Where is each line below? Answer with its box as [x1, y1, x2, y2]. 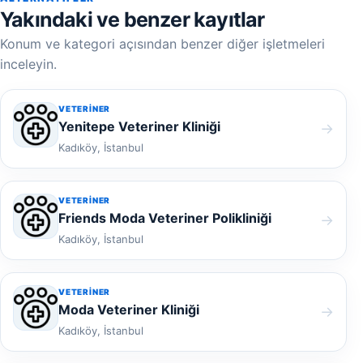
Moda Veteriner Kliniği [58, 301, 199, 318]
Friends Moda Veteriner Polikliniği [58, 210, 271, 226]
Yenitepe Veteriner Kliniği [58, 118, 220, 135]
